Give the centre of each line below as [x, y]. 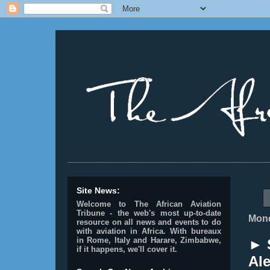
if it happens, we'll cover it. [127, 249]
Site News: [98, 190]
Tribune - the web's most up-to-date [149, 213]
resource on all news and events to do [149, 222]
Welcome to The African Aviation [149, 204]
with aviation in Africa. [121, 231]
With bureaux [196, 231]
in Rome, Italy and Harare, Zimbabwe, [149, 240]
